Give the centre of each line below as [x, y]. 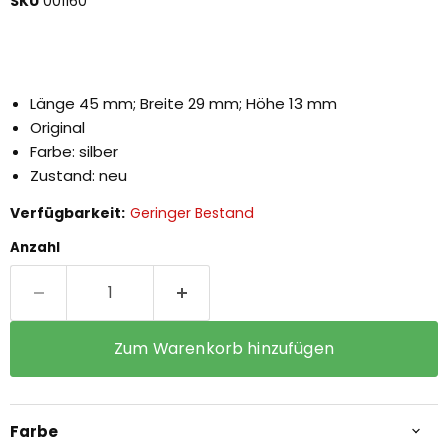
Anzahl [35, 247]
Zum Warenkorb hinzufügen [224, 348]
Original [57, 127]
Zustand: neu [78, 175]
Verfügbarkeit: [67, 212]
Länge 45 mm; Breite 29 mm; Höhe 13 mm [183, 103]
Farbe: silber [74, 151]
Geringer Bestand [191, 212]
